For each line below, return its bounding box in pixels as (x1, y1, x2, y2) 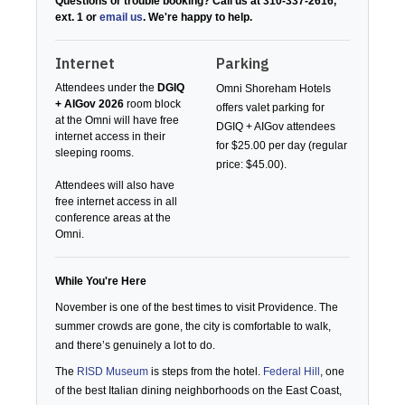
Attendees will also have (55, 179, 174, 192)
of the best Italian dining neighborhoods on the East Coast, (55, 384, 342, 397)
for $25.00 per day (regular (216, 139, 347, 152)
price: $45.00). (216, 158, 289, 171)
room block (124, 98, 181, 110)
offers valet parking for (216, 101, 325, 114)
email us (99, 11, 143, 24)
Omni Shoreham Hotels (216, 82, 331, 95)
